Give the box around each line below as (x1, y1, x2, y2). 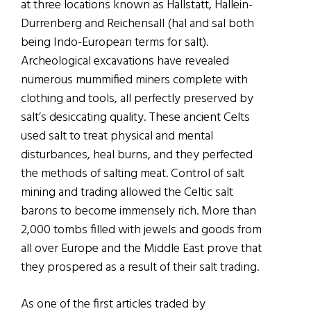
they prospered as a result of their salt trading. (21, 257, 259, 278)
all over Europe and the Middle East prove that (21, 238, 262, 259)
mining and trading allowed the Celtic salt (21, 182, 233, 203)
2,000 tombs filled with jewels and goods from (21, 219, 262, 240)
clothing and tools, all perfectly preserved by (21, 88, 253, 109)
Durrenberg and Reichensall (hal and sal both (21, 13, 254, 34)
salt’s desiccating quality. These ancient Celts (21, 107, 250, 128)
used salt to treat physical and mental (21, 126, 213, 146)
